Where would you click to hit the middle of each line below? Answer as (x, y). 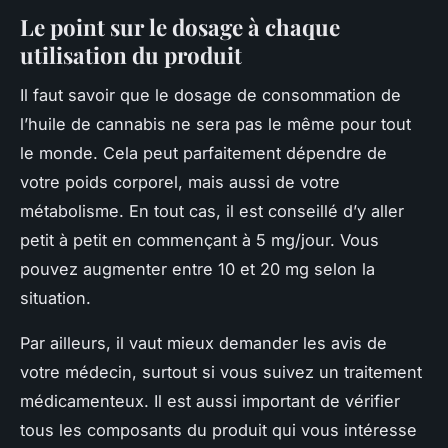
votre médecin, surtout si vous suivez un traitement (221, 372)
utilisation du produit (131, 54)
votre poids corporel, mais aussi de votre (180, 182)
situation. (55, 298)
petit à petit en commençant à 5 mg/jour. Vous (199, 240)
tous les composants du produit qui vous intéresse (218, 430)
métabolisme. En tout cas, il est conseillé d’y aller (212, 211)
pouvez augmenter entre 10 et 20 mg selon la (197, 269)
